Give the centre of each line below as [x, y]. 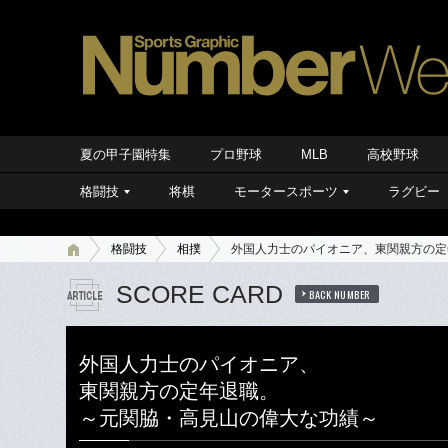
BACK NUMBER [340, 294]
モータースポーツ [286, 191]
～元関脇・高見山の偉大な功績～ [229, 418]
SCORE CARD [199, 294]
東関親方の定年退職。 [179, 391]
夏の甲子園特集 [125, 154]
